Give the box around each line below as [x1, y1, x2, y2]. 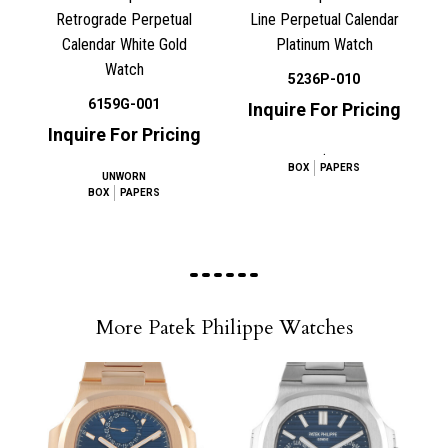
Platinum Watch [275, 35, 373, 55]
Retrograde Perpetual [56, 10, 192, 30]
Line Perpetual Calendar [249, 10, 399, 30]
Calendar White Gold [61, 35, 187, 55]
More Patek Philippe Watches [95, 314, 353, 342]
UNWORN [102, 171, 146, 183]
